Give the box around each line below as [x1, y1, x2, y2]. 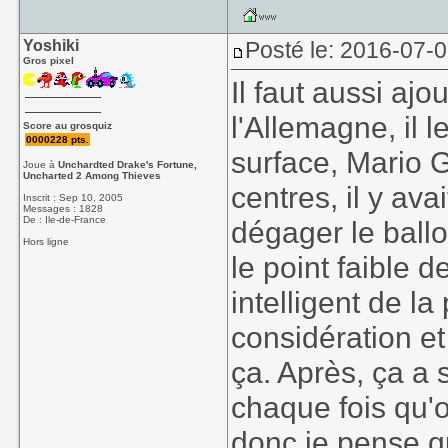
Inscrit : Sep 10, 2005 [23, 192, 124, 203]
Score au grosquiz [23, 120, 113, 131]
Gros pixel [23, 55, 75, 66]
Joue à [23, 159, 59, 170]
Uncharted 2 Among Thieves [23, 170, 162, 181]
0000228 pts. [26, 134, 90, 145]
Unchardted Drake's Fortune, [58, 159, 198, 170]
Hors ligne [23, 236, 70, 247]
